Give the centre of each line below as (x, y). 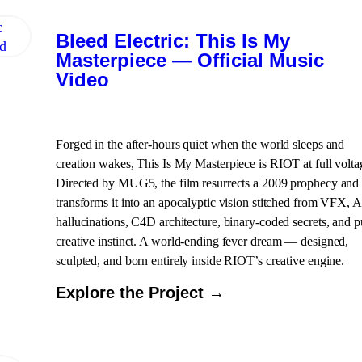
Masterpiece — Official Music (190, 60)
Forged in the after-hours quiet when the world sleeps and (200, 144)
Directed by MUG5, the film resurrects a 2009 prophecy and (208, 183)
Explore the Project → (140, 293)
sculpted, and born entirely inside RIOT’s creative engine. (200, 261)
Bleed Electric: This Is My (173, 41)
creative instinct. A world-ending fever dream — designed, (202, 241)
